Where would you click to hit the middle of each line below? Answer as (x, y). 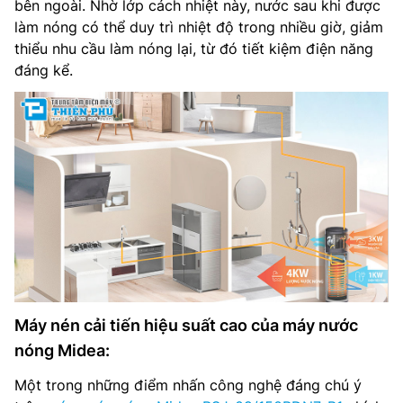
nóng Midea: (62, 350)
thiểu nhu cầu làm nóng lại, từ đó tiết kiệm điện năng (194, 49)
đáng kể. (44, 71)
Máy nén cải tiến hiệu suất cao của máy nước (186, 325)
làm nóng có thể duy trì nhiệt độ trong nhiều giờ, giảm (199, 27)
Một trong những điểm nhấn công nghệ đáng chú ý (188, 385)
